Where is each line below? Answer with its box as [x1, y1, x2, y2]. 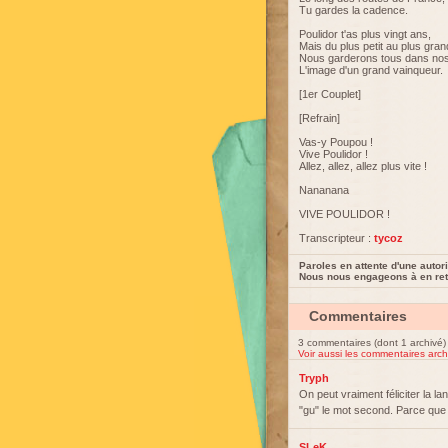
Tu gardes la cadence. [299, 4, 408, 16]
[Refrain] [299, 112, 340, 124]
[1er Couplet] [299, 88, 361, 100]
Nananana [299, 184, 349, 196]
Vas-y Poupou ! [299, 136, 373, 148]
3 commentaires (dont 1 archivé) [298, 337, 446, 348]
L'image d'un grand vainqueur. [299, 64, 443, 76]
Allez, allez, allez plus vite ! [299, 160, 427, 172]
